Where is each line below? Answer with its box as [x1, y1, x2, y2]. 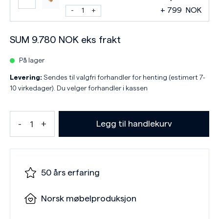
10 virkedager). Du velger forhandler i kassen [10, 85, 148, 92]
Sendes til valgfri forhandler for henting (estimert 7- [42, 74, 205, 81]
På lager [19, 57, 44, 64]
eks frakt [79, 35, 121, 45]
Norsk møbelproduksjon [41, 194, 136, 203]
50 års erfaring [41, 168, 100, 177]
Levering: [10, 74, 42, 81]
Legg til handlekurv [96, 119, 172, 128]
